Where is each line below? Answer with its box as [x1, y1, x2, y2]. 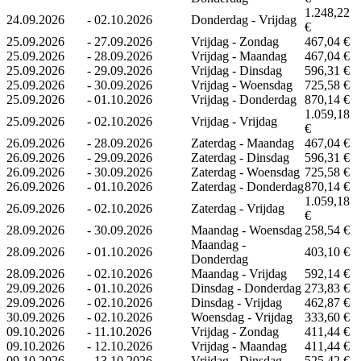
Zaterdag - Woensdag [191, 164, 300, 179]
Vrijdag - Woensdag [191, 77, 293, 92]
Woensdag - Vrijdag [191, 309, 293, 324]
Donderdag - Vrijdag [191, 12, 297, 27]
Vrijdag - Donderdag [191, 92, 297, 106]
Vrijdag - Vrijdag [191, 114, 277, 128]
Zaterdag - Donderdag [191, 179, 304, 193]
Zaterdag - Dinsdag [191, 150, 289, 164]
